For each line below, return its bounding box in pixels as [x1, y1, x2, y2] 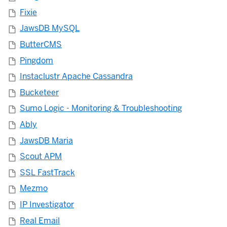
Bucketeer [20, 87, 59, 98]
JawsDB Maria [20, 135, 73, 146]
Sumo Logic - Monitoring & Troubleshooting [20, 103, 182, 114]
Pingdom [20, 55, 53, 66]
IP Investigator [20, 199, 74, 210]
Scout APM [20, 151, 62, 162]
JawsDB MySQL [20, 23, 80, 34]
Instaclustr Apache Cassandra [20, 71, 133, 82]
